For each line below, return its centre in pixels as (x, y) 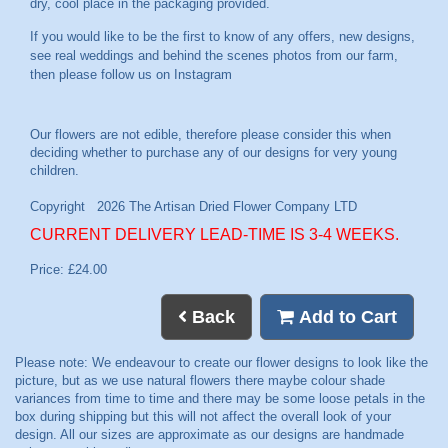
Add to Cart (345, 316)
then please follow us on (102, 74)
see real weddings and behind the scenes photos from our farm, (214, 55)
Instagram (203, 74)
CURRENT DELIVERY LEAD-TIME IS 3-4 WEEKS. (214, 235)
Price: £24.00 (68, 270)
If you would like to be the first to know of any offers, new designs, (222, 36)
